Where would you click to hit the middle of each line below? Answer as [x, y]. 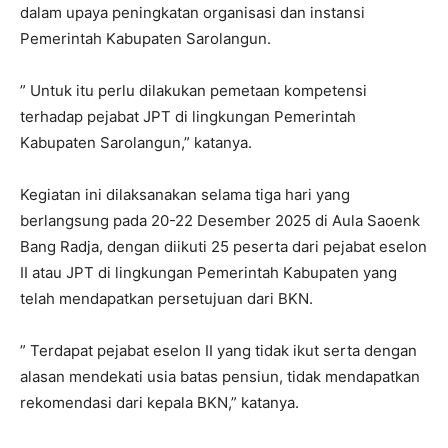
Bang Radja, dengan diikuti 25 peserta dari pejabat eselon [223, 246]
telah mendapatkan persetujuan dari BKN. [166, 298]
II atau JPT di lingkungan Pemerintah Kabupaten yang [208, 272]
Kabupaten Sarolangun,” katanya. [136, 142]
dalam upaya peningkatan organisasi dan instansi [192, 12]
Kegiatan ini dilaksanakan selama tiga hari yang [185, 194]
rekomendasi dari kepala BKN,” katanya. [159, 402]
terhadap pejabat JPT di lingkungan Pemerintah [188, 116]
